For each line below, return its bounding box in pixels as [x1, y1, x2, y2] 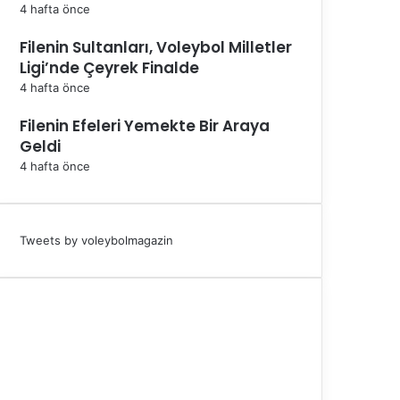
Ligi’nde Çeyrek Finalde [20, 56, 199, 79]
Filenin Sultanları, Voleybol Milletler [20, 36, 292, 58]
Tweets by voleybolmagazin [20, 232, 173, 247]
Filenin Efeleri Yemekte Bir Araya [20, 114, 270, 137]
